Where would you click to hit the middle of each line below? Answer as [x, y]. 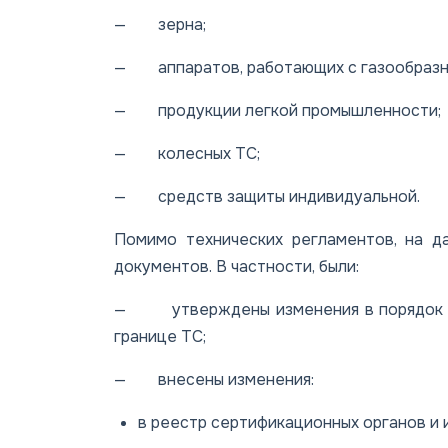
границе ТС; [160, 336]
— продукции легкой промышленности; [277, 110]
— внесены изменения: [214, 379]
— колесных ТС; [187, 153]
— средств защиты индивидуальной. [267, 196]
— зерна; [160, 24]
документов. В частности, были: [236, 266]
